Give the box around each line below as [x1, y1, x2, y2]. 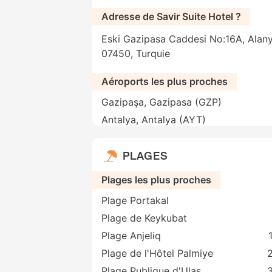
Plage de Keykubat [101, 212, 187, 225]
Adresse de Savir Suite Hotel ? [101, 10, 241, 23]
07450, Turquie [101, 47, 170, 60]
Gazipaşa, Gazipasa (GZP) [101, 96, 222, 109]
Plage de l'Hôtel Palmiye [101, 247, 213, 260]
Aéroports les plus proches [101, 75, 228, 88]
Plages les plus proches [101, 174, 211, 186]
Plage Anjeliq [101, 229, 161, 242]
